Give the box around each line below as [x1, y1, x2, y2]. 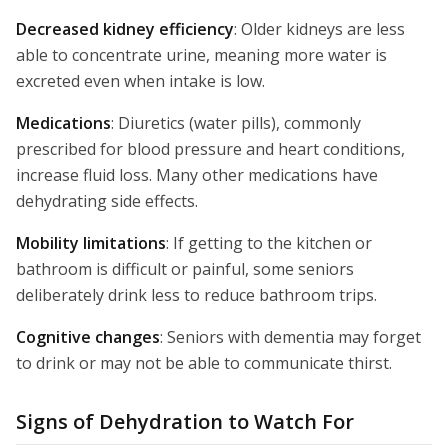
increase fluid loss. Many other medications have [16, 164, 378, 186]
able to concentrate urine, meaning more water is [16, 44, 387, 66]
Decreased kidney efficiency [16, 18, 234, 40]
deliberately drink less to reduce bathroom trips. [16, 284, 377, 306]
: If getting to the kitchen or [166, 232, 372, 254]
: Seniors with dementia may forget [160, 326, 421, 348]
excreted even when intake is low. [16, 70, 265, 92]
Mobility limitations [16, 232, 166, 254]
